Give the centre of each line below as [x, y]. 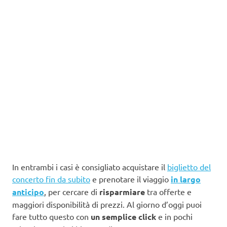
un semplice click [123, 217]
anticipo [28, 192]
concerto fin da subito [51, 179]
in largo [186, 179]
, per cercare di [72, 192]
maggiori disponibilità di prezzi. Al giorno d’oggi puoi [107, 204]
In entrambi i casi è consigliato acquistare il [90, 167]
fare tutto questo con [51, 217]
